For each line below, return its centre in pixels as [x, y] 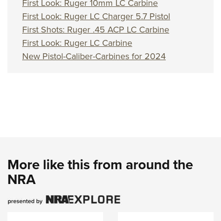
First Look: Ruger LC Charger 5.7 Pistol [96, 16]
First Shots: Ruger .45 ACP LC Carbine [96, 30]
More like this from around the [100, 165]
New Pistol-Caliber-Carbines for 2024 [94, 56]
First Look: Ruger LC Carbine [77, 43]
